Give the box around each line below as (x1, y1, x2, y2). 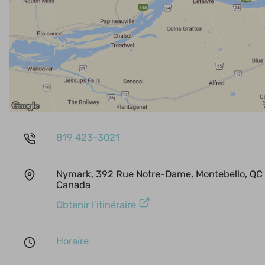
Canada (56, 179, 91, 191)
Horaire (56, 235, 89, 247)
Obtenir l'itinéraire (56, 199, 138, 211)
